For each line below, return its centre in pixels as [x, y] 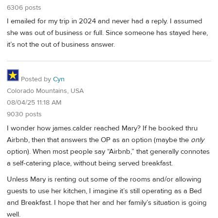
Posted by [36, 79]
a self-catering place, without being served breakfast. [90, 163]
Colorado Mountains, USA [45, 91]
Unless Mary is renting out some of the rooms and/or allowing [104, 179]
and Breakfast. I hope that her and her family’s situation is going [107, 202]
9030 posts [24, 114]
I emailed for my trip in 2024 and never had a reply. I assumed [105, 21]
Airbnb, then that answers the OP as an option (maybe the [99, 140]
